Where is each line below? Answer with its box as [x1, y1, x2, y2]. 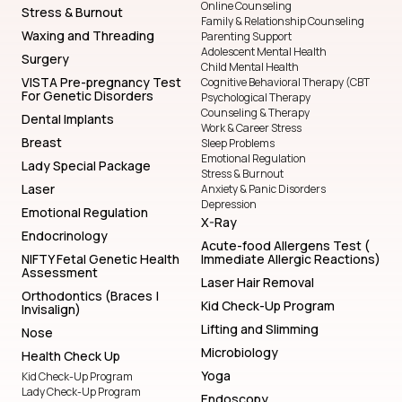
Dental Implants [22, 110, 114, 128]
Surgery [22, 50, 69, 68]
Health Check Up [22, 347, 120, 365]
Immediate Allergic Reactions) [201, 250, 380, 268]
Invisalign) [22, 301, 81, 319]
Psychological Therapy [201, 90, 310, 106]
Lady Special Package [22, 157, 151, 175]
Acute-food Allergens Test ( [201, 237, 370, 255]
